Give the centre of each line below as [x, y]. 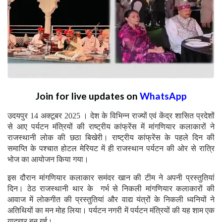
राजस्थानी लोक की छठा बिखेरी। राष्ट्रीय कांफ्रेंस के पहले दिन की [111, 137]
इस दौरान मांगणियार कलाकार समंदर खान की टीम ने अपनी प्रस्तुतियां [111, 177]
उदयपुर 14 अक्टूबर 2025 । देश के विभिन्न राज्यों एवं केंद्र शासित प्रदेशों [111, 115]
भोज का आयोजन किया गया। [49, 159]
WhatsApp [163, 96]
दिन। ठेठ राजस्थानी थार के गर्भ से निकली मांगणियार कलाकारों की [111, 188]
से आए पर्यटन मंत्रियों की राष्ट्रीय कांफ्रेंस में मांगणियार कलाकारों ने [111, 126]
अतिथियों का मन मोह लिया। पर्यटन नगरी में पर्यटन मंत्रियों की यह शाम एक [111, 210]
